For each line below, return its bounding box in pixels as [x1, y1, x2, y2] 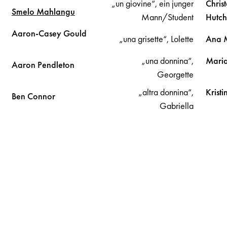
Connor [27, 90, 55, 102]
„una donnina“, [141, 54, 194, 66]
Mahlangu [36, 5, 75, 17]
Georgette [157, 68, 194, 80]
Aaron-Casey [11, 27, 63, 39]
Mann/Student [141, 11, 194, 23]
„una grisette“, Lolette [119, 32, 194, 45]
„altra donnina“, [138, 86, 194, 98]
